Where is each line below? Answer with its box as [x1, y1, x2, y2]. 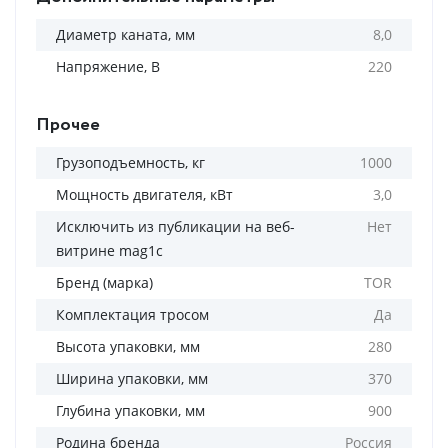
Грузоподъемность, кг [56, 153, 205, 172]
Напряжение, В [56, 57, 160, 76]
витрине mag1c [56, 241, 163, 260]
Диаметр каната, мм [56, 25, 195, 44]
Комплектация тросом [56, 305, 209, 324]
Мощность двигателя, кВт [56, 185, 233, 204]
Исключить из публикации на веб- [56, 217, 295, 236]
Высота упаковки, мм [56, 337, 200, 356]
